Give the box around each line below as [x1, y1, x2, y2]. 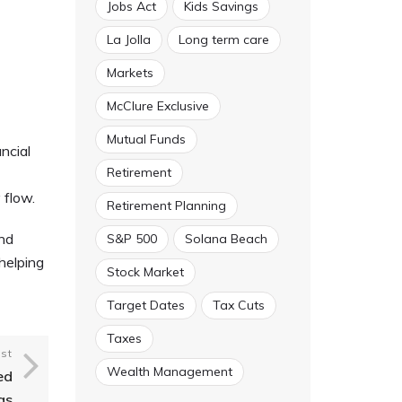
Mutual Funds [106, 131, 186, 147]
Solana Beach [184, 231, 267, 247]
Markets [106, 65, 153, 81]
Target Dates [106, 297, 185, 313]
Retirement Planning [106, 197, 226, 214]
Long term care [178, 31, 269, 48]
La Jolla [106, 31, 151, 48]
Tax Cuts [212, 297, 265, 313]
